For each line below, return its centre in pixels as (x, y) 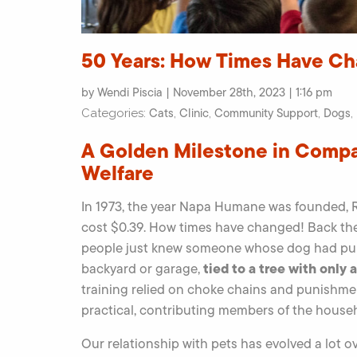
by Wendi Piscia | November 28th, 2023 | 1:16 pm (207, 92)
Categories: (115, 113)
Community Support (266, 113)
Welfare (118, 173)
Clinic (194, 113)
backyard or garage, (142, 268)
